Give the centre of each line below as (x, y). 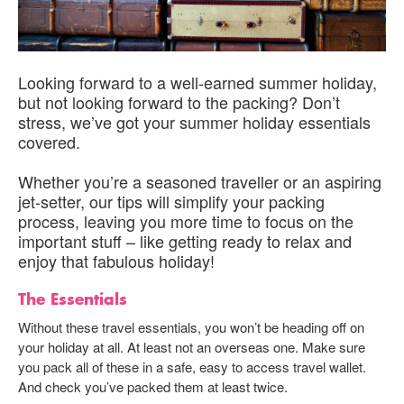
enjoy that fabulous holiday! (116, 260)
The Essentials (73, 299)
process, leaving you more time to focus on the (186, 220)
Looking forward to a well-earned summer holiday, (197, 82)
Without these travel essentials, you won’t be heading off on (191, 326)
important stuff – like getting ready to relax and (185, 240)
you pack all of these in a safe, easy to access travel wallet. (192, 366)
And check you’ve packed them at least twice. (153, 386)
